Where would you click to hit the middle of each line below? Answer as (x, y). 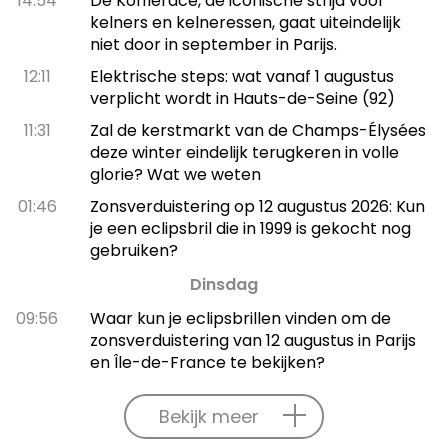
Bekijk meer (209, 416)
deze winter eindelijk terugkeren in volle (244, 152)
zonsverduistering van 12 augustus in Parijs (252, 340)
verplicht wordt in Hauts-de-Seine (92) (242, 98)
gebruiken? (133, 250)
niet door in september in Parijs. (213, 44)
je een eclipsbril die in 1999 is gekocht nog (250, 228)
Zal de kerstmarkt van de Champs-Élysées (257, 130)
